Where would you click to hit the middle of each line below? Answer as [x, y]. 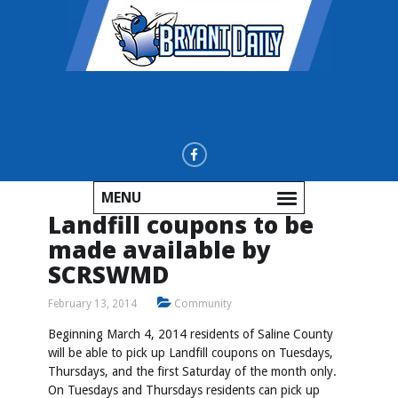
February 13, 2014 [92, 304]
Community [203, 304]
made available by [159, 250]
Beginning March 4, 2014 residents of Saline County [191, 334]
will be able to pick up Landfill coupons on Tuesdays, [191, 353]
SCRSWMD [108, 275]
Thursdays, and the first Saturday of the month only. [192, 371]
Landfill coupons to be [181, 225]
